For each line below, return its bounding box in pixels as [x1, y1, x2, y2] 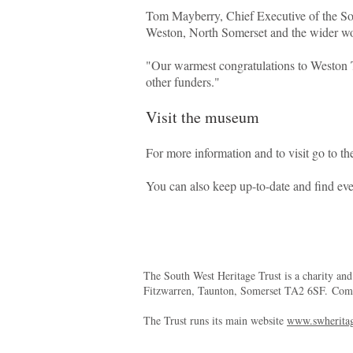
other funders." [146, 73, 235, 90]
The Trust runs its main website [143, 313, 287, 328]
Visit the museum [146, 106, 259, 128]
